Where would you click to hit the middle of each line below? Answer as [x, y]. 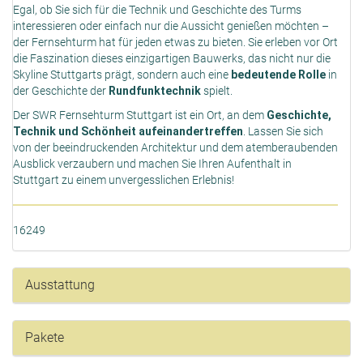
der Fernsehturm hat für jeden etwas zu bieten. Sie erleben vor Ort [175, 43]
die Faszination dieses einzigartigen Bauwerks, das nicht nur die [172, 59]
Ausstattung [60, 285]
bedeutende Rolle [278, 75]
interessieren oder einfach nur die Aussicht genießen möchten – [171, 26]
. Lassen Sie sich [283, 132]
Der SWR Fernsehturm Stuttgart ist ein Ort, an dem [140, 115]
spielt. [218, 91]
